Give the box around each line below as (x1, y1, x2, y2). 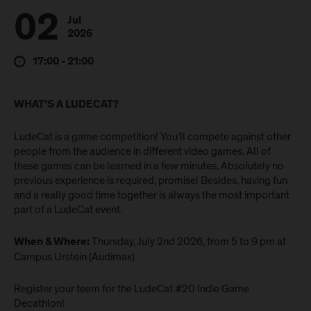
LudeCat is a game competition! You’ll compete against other (14, 129, 291, 144)
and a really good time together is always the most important (14, 187, 289, 203)
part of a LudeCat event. (14, 202, 122, 217)
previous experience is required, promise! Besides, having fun (14, 173, 287, 188)
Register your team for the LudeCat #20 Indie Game (14, 281, 249, 296)
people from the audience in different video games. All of (14, 144, 271, 159)
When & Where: (14, 237, 90, 248)
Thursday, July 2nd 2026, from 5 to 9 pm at (90, 234, 286, 249)
